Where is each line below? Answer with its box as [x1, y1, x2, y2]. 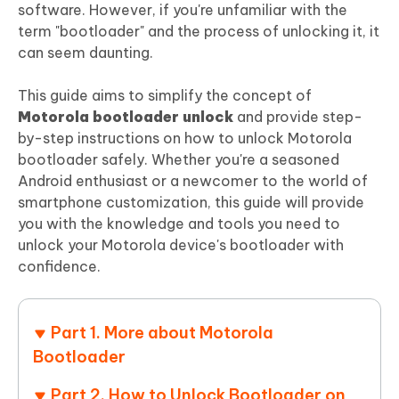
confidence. [18, 257, 101, 276]
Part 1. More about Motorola [51, 322, 273, 344]
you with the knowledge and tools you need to [18, 215, 340, 233]
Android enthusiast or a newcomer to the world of [18, 172, 368, 191]
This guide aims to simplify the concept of [18, 86, 312, 105]
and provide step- [233, 108, 362, 126]
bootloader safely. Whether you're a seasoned [18, 151, 339, 169]
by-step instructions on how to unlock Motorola [18, 129, 352, 148]
